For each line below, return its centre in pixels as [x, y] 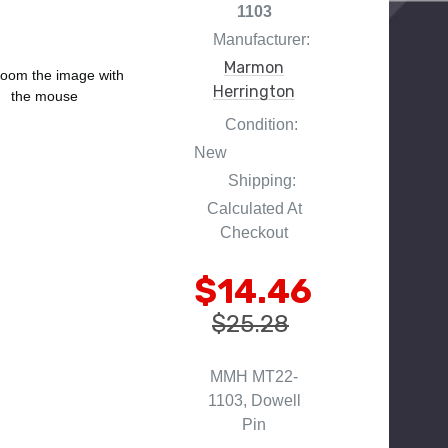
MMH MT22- [254, 376]
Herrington [254, 91]
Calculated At [254, 208]
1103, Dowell [254, 400]
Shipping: [261, 180]
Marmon [254, 67]
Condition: [261, 124]
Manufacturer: [261, 39]
